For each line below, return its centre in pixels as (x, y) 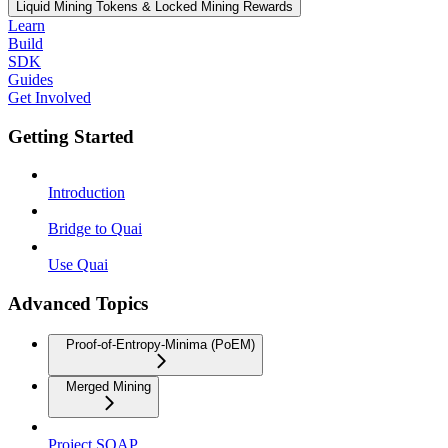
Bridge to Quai (95, 229)
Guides (30, 79)
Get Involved (49, 97)
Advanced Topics (78, 303)
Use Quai (78, 265)
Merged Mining (108, 386)
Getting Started (71, 136)
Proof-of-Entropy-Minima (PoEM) (160, 344)
